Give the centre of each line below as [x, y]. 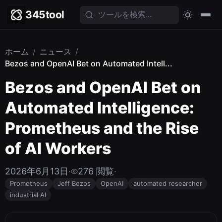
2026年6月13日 [37, 171]
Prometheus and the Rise [102, 128]
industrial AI [28, 195]
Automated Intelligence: [100, 108]
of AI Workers [58, 148]
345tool [45, 15]
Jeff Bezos [74, 183]
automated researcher [168, 183]
